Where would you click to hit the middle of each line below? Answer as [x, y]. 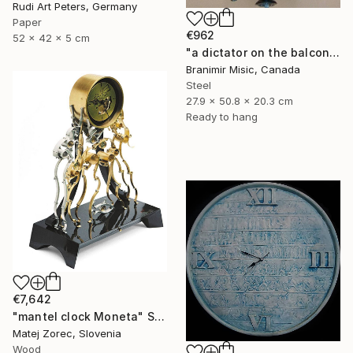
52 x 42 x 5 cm [51, 38]
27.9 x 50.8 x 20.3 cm [240, 100]
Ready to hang [222, 116]
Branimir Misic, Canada [243, 69]
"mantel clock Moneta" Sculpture [159, 316]
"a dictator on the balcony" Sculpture [335, 52]
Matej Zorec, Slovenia [67, 333]
